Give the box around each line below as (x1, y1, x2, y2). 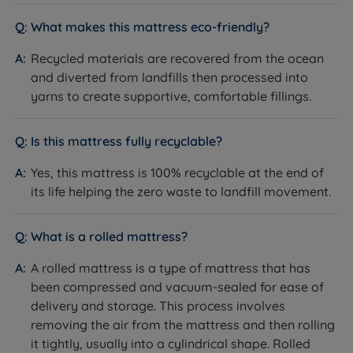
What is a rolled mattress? (31, 229, 188, 245)
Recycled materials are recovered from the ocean (31, 50, 325, 67)
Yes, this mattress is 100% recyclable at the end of (31, 165, 325, 181)
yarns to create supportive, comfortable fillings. (31, 88, 312, 105)
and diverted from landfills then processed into (31, 69, 309, 86)
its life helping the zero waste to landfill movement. (31, 184, 332, 200)
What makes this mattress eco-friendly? (31, 19, 270, 35)
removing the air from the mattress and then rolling (31, 317, 336, 333)
